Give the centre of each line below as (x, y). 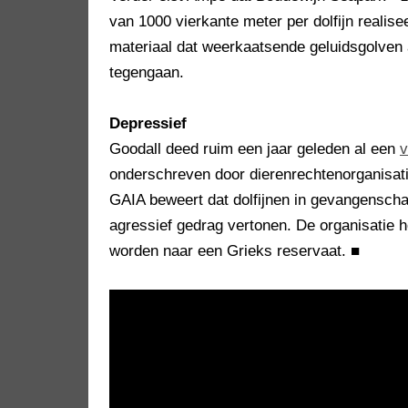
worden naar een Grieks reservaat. (230, 251)
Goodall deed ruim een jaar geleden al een (255, 149)
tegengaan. (147, 73)
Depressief (148, 124)
